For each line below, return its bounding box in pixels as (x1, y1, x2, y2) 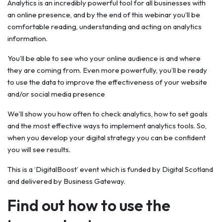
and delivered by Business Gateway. (7, 176, 125, 186)
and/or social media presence (7, 89, 105, 99)
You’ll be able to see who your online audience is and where (7, 54, 201, 63)
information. (7, 34, 48, 43)
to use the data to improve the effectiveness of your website (7, 77, 207, 87)
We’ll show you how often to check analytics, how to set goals (7, 109, 208, 118)
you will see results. (7, 145, 70, 154)
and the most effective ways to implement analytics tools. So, (7, 121, 207, 130)
